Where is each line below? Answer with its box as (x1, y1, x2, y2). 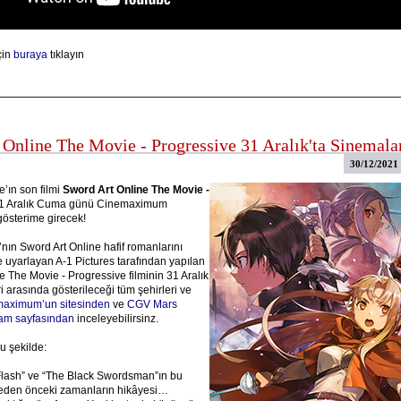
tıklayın (47, 48, 84, 61)
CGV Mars (126, 298, 177, 311)
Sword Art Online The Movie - (62, 183, 209, 196)
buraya (13, 48, 47, 61)
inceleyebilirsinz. (73, 312, 158, 325)
